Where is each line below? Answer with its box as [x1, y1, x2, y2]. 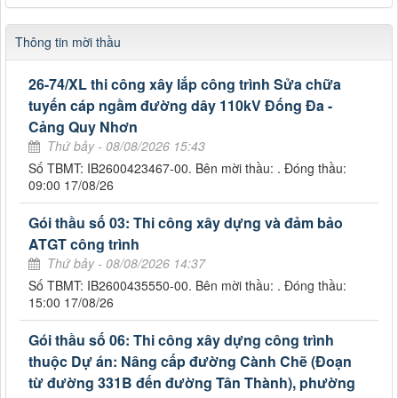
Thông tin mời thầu [15, 32, 121, 51]
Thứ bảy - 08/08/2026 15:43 [47, 136, 205, 155]
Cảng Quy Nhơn [28, 115, 138, 137]
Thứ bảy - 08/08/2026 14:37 [47, 253, 205, 272]
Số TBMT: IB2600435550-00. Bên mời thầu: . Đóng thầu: [28, 275, 346, 294]
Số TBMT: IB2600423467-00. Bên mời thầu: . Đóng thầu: [28, 158, 346, 177]
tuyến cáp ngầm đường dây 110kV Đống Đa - [28, 94, 332, 115]
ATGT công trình [28, 233, 139, 254]
